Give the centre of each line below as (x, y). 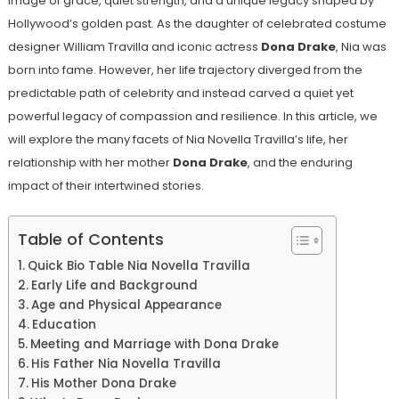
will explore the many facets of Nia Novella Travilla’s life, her (178, 139)
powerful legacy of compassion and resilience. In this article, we (192, 116)
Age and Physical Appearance (126, 305)
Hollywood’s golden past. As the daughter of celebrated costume (197, 23)
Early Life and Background (114, 285)
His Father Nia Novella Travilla (126, 363)
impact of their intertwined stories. (106, 185)
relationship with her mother (90, 162)
